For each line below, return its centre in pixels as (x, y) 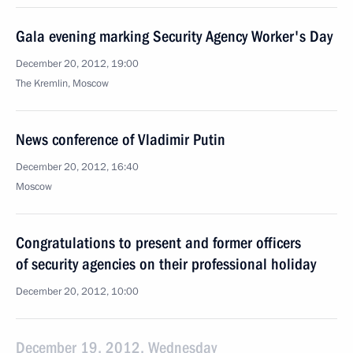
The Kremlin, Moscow (62, 84)
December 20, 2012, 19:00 (77, 64)
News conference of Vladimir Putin (121, 139)
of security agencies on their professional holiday (166, 264)
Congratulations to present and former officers (158, 243)
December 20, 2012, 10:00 (77, 292)
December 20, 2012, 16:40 (77, 167)
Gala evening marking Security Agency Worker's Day (174, 36)
